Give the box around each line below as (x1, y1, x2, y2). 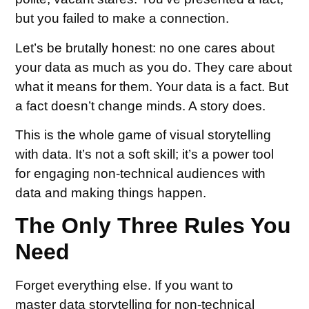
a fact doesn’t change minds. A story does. (15, 98, 266, 113)
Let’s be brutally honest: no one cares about (15, 40, 275, 55)
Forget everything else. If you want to (15, 278, 234, 293)
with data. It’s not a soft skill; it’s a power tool (15, 147, 275, 162)
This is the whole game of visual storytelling (15, 128, 272, 143)
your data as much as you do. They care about (15, 59, 292, 74)
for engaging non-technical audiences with (15, 166, 266, 181)
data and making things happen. (15, 186, 207, 201)
